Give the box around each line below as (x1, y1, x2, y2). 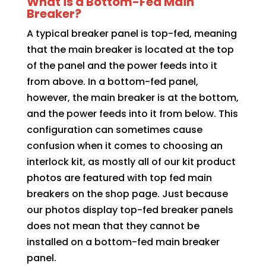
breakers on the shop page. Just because (26, 186, 228, 201)
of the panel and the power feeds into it (26, 58, 217, 72)
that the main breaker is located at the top (26, 42, 234, 56)
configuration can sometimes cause (26, 122, 202, 137)
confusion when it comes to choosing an (26, 138, 223, 153)
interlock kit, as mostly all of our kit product (26, 154, 236, 169)
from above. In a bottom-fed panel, (26, 74, 198, 88)
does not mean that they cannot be (26, 218, 199, 233)
